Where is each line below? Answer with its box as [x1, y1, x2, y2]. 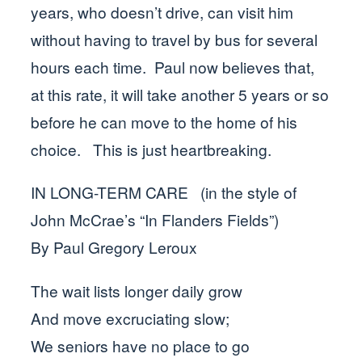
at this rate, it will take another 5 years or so [31, 83, 330, 106]
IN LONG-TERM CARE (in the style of [31, 181, 297, 204]
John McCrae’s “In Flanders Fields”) [31, 208, 280, 231]
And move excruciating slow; [31, 306, 230, 329]
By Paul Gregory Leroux [31, 236, 198, 259]
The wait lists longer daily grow [31, 279, 243, 301]
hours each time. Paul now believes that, [31, 56, 315, 78]
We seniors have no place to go [31, 334, 250, 356]
